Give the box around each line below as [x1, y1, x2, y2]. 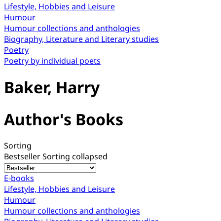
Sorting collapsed [42, 151, 108, 162]
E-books [4, 173, 34, 184]
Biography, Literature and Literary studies [4, 34, 159, 44]
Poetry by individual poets [4, 55, 101, 66]
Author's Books [4, 108, 123, 130]
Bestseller [4, 151, 42, 162]
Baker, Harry [4, 76, 100, 98]
